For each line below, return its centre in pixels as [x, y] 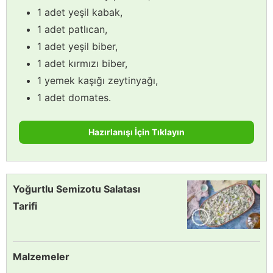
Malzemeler [41, 256]
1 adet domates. [74, 97]
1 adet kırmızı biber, [82, 63]
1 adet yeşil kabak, [80, 12]
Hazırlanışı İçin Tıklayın [136, 132]
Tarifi [25, 206]
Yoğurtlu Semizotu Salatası [76, 189]
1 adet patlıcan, [72, 29]
